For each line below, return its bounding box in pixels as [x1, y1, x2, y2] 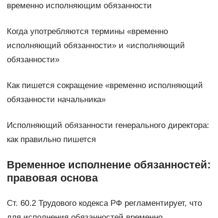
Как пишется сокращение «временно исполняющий [6, 81, 203, 91]
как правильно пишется [6, 135, 96, 145]
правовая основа [6, 172, 98, 184]
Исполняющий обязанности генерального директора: [6, 121, 209, 130]
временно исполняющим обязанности [6, 1, 152, 11]
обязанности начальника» [6, 95, 106, 105]
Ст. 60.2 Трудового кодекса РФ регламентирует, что [6, 199, 202, 208]
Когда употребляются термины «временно [6, 27, 168, 36]
